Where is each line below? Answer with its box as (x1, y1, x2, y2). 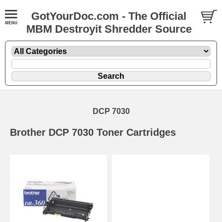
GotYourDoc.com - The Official (31, 10, 186, 22)
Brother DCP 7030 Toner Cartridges (10, 126, 176, 138)
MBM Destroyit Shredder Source (26, 23, 192, 35)
